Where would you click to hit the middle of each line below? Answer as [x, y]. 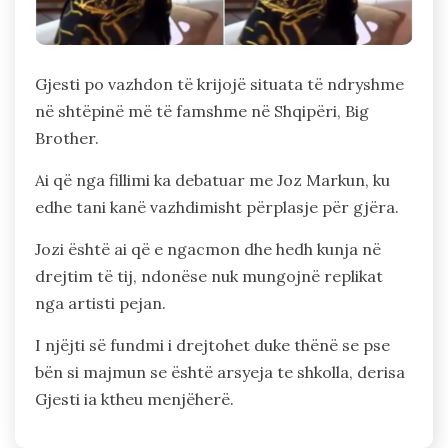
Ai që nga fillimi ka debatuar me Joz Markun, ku [212, 180]
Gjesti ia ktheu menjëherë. [134, 399]
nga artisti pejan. [100, 303]
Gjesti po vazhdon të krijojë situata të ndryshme [219, 84]
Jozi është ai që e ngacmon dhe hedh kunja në [208, 249]
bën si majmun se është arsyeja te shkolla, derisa [220, 372]
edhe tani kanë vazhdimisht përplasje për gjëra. [217, 207]
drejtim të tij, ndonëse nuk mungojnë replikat [209, 276]
